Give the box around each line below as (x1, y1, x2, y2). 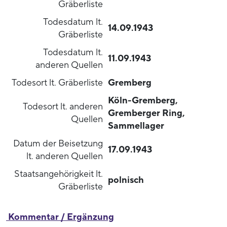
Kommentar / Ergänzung (6, 211, 114, 223)
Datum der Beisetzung (13, 137, 103, 149)
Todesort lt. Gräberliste (12, 77, 103, 89)
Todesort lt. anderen (23, 100, 103, 112)
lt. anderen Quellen (26, 150, 103, 162)
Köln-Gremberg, (108, 94, 178, 106)
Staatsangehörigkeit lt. (14, 168, 103, 180)
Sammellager (108, 120, 164, 132)
